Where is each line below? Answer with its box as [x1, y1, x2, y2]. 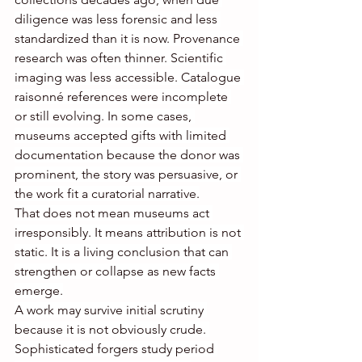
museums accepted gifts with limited [15, 128, 229, 144]
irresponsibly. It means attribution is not [15, 225, 244, 241]
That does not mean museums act [15, 205, 213, 221]
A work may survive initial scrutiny [15, 302, 207, 318]
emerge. [15, 283, 63, 299]
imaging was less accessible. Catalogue [15, 69, 244, 86]
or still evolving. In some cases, [15, 108, 195, 124]
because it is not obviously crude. [15, 322, 209, 338]
